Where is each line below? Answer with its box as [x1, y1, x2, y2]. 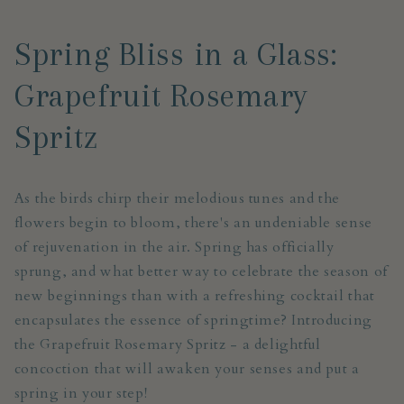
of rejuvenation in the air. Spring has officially [14, 236, 335, 257]
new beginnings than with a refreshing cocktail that [14, 285, 375, 306]
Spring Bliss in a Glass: [14, 35, 338, 74]
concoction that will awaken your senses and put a [14, 358, 360, 379]
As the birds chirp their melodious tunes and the [14, 188, 340, 208]
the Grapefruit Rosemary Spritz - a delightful [14, 334, 322, 354]
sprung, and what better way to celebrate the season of [14, 261, 388, 281]
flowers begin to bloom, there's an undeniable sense [14, 212, 372, 233]
